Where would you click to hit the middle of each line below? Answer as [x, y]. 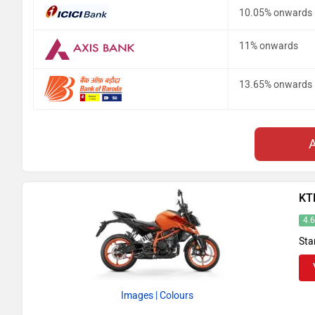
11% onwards [269, 46]
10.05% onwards [276, 13]
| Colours [175, 295]
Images [137, 295]
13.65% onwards [276, 84]
